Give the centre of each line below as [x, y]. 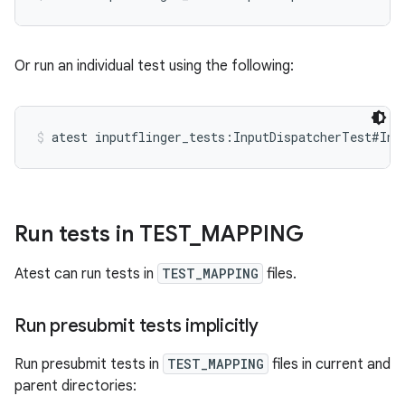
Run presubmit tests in [89, 364]
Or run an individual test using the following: [154, 66]
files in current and [330, 364]
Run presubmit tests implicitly [137, 326]
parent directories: [75, 386]
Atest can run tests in [86, 274]
